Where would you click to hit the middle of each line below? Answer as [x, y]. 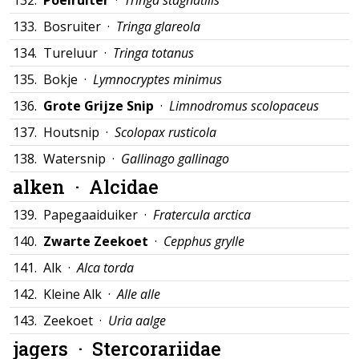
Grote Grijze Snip [99, 106]
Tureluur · [78, 53]
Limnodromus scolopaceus [244, 106]
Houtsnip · [79, 132]
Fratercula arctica [202, 215]
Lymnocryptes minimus [157, 79]
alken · [51, 186]
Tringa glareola [158, 26]
